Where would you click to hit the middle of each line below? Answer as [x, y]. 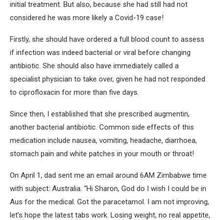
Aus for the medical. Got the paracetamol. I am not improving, [110, 202]
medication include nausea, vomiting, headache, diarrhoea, [103, 140]
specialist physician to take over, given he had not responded [108, 79]
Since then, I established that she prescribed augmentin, [100, 114]
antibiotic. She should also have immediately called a [94, 66]
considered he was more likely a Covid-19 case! [87, 18]
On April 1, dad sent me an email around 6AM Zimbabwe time [108, 175]
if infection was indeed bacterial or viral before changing [100, 53]
